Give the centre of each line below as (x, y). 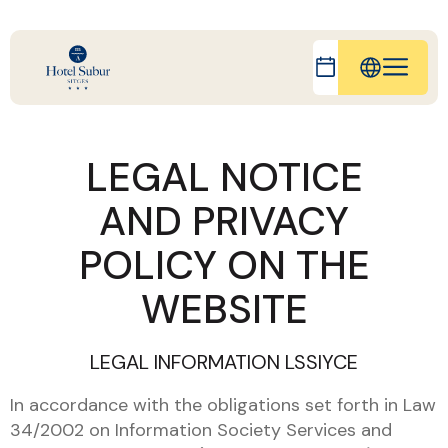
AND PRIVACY (224, 221)
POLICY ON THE (224, 265)
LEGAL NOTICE (224, 177)
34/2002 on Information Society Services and (201, 430)
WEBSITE (224, 309)
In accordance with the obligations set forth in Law (223, 405)
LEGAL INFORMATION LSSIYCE (224, 362)
